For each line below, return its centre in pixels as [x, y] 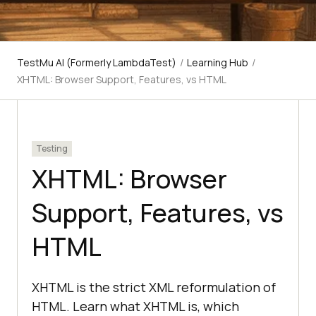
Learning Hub [218, 63]
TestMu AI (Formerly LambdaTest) [97, 63]
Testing [52, 149]
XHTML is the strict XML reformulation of [154, 287]
